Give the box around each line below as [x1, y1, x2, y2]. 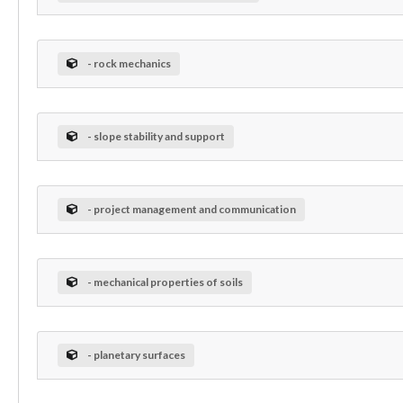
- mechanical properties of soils [86, 274, 243, 289]
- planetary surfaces [86, 347, 185, 362]
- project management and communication [86, 201, 296, 216]
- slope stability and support [86, 129, 225, 143]
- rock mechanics [86, 56, 171, 70]
